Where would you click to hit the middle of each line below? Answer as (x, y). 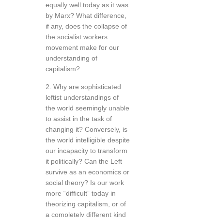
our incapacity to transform (86, 151)
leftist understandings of (82, 97)
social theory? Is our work (85, 183)
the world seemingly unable (87, 108)
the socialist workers (77, 37)
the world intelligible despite (88, 140)
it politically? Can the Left (84, 161)
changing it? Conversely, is (86, 129)
